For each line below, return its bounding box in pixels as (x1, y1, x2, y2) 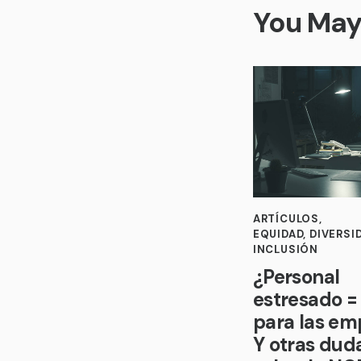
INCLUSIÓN (252, 243, 319, 257)
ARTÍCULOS (252, 212, 320, 226)
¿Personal (252, 264, 340, 290)
